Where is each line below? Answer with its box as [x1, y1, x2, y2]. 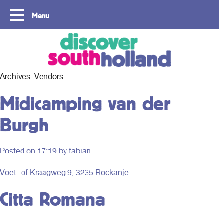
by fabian [57, 146, 91, 155]
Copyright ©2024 [15, 36, 75, 45]
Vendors [34, 72, 63, 81]
